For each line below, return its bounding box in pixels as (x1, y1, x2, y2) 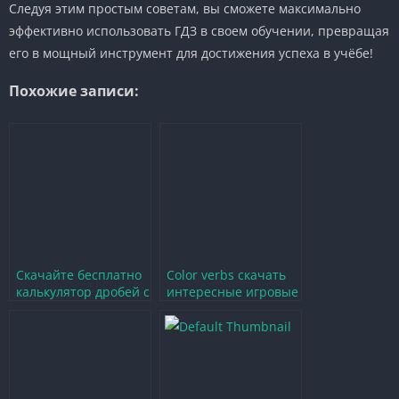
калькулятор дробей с (16, 282, 150, 300)
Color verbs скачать (167, 265, 286, 283)
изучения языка (167, 316, 265, 334)
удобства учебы (16, 316, 112, 334)
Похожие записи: (9, 80, 139, 101)
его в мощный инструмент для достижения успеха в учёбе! (9, 44, 373, 61)
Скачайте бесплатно (16, 265, 142, 283)
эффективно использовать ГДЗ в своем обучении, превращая (9, 21, 389, 39)
